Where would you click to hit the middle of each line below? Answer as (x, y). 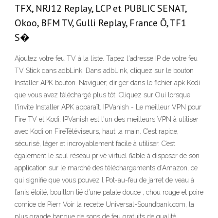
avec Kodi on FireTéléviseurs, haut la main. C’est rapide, (97, 132)
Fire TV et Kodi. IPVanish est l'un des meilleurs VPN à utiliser (107, 119)
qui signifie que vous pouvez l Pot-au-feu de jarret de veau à (104, 180)
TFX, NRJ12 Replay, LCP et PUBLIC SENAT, (100, 9)
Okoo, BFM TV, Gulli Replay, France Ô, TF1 (100, 23)
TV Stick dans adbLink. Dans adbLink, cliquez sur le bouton (104, 71)
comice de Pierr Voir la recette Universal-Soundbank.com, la (104, 205)
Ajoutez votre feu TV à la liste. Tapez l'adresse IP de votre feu (106, 59)
